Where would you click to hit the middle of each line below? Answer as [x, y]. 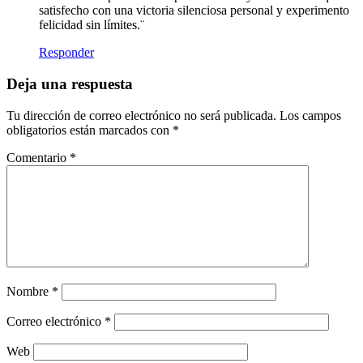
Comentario [38, 157]
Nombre [29, 291]
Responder [66, 53]
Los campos [310, 115]
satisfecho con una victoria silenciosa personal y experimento [194, 11]
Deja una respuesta [70, 83]
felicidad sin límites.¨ [92, 25]
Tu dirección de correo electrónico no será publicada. [141, 115]
